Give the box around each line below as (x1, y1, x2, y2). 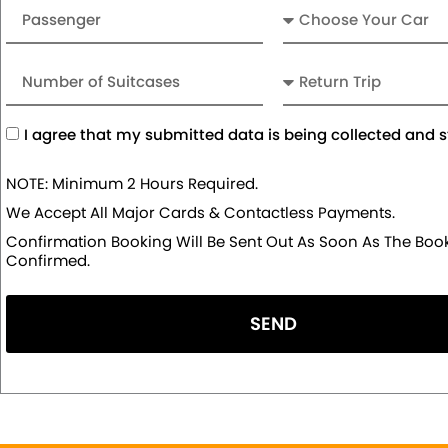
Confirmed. (6, 250, 90, 272)
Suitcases (5, 111, 81, 135)
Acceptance (5, 121, 104, 145)
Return (282, 59, 334, 83)
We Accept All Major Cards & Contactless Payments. (6, 202, 395, 224)
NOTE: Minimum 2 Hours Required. (6, 173, 258, 195)
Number (5, 59, 69, 83)
